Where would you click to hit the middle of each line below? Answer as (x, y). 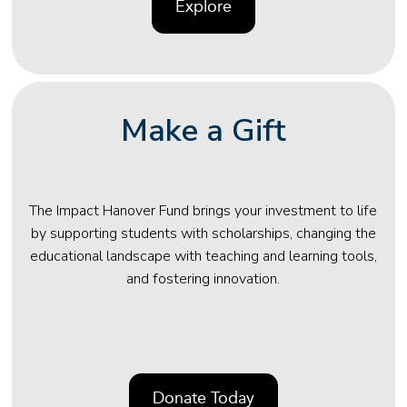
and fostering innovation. (203, 278)
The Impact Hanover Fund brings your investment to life (203, 210)
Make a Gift (203, 130)
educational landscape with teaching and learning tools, (203, 256)
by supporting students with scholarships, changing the (203, 233)
